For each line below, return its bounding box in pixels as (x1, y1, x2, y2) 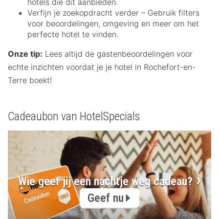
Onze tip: (8, 49, 43, 59)
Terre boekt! (8, 75, 52, 86)
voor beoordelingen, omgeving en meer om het (27, 19, 199, 29)
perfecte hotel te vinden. (27, 29, 118, 40)
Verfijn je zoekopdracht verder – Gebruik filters (27, 8, 199, 18)
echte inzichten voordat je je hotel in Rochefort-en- (8, 62, 196, 72)
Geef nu (88, 191, 124, 205)
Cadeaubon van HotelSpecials (8, 109, 140, 124)
